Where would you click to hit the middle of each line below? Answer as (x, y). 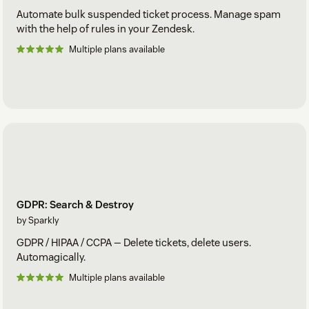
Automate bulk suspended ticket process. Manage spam (149, 14)
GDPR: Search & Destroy (75, 204)
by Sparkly (38, 220)
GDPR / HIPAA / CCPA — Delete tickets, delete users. (134, 242)
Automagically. (51, 257)
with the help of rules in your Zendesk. (106, 29)
